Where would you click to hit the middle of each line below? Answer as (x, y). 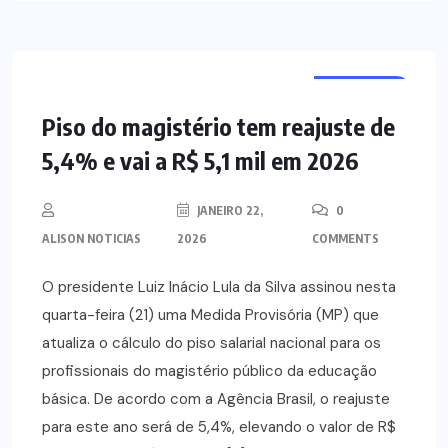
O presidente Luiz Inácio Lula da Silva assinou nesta (219, 287)
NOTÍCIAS (362, 90)
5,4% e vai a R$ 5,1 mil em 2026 (200, 160)
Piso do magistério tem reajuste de (218, 126)
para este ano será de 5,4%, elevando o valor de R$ (219, 427)
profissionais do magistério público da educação (209, 371)
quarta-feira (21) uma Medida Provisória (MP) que (210, 315)
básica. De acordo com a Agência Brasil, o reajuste (216, 399)
